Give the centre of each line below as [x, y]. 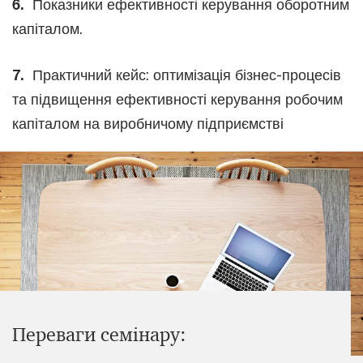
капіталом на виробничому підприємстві [150, 123]
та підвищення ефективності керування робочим [177, 99]
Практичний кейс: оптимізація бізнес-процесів [185, 75]
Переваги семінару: [99, 335]
